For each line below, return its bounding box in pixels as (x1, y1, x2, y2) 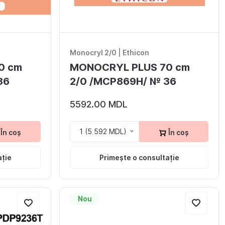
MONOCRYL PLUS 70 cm (70, 61, 190, 74)
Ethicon (123, 48, 149, 57)
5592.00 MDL (70, 99, 128, 110)
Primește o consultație (99, 153, 179, 162)
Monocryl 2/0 (70, 48, 117, 57)
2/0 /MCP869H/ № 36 (70, 75, 176, 88)
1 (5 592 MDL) (79, 127, 127, 136)
